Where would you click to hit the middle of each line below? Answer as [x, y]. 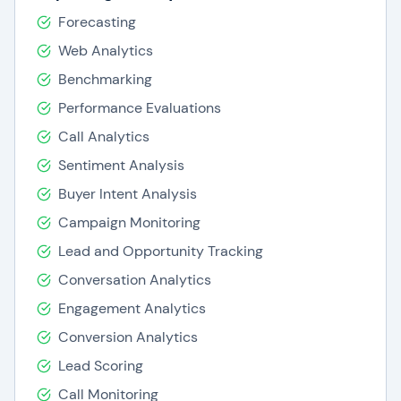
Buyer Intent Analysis [128, 194]
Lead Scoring [101, 366]
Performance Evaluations [140, 108]
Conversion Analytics [128, 337]
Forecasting [97, 22]
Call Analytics [104, 137]
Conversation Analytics [135, 280]
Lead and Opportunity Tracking [161, 251]
